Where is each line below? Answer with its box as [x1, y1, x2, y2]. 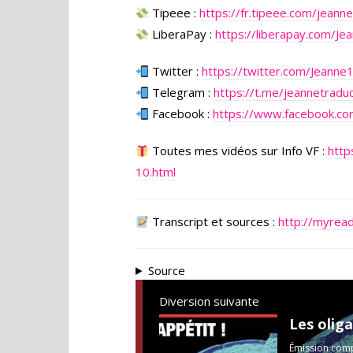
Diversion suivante [159, 293, 259, 309]
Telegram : [149, 84, 214, 100]
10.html [136, 164, 176, 180]
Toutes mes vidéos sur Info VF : [149, 143, 329, 158]
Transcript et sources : [149, 214, 279, 229]
